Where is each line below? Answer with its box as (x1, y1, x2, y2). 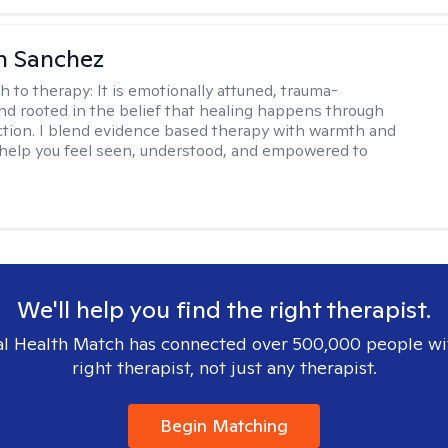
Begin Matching (160, 414, 288, 437)
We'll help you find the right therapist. (17, 294, 431, 325)
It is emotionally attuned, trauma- (97, 80, 339, 101)
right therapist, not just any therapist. (71, 356, 377, 379)
